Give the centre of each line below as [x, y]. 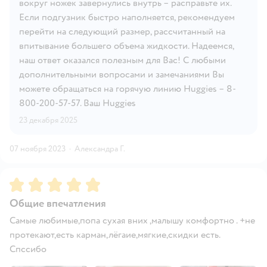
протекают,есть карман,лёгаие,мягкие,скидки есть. [115, 235]
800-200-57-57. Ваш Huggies [77, 103]
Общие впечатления [58, 203]
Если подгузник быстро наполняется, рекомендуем [127, 17]
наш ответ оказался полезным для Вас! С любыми [122, 60]
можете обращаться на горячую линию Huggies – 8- [128, 89]
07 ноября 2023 [38, 148]
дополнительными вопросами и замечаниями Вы [122, 74]
